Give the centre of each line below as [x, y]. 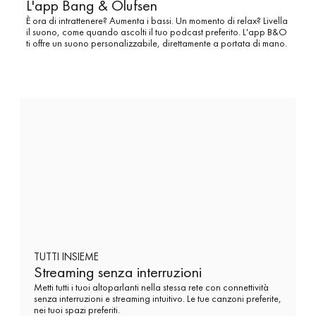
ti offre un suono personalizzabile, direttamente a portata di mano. [156, 43]
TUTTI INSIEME [67, 257]
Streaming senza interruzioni [118, 272]
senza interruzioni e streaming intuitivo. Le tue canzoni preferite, [158, 299]
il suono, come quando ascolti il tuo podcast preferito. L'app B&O [156, 31]
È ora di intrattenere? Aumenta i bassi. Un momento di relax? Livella [157, 20]
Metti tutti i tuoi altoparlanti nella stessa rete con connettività [152, 287]
